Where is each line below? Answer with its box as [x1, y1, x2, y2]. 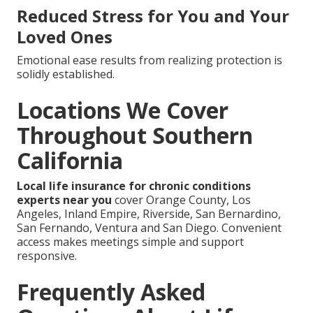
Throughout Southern [17, 119, 253, 150]
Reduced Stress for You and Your [17, 3, 289, 27]
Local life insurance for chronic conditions [17, 177, 251, 194]
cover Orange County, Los [112, 191, 251, 208]
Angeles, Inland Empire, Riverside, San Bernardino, [17, 205, 281, 221]
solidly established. [17, 66, 115, 82]
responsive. [17, 247, 77, 263]
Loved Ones [17, 24, 112, 48]
